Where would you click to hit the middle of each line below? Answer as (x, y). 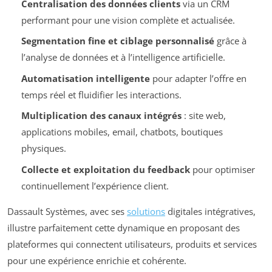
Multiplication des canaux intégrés (101, 116)
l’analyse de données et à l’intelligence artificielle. (123, 57)
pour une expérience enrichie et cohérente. (97, 260)
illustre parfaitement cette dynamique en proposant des (124, 227)
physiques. (43, 148)
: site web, (203, 116)
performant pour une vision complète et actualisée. (128, 20)
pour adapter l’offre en (198, 78)
